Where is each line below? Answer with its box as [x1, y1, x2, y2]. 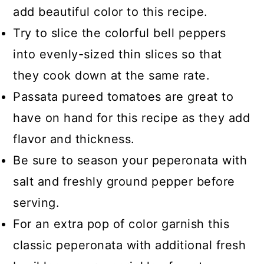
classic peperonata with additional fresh [13, 238, 246, 252]
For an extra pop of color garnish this [13, 217, 230, 231]
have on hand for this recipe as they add [13, 111, 250, 125]
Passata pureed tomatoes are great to [13, 90, 234, 104]
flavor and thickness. [13, 132, 139, 146]
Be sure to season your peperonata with [13, 153, 247, 167]
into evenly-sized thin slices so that [13, 47, 222, 61]
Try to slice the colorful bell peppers [13, 26, 226, 40]
